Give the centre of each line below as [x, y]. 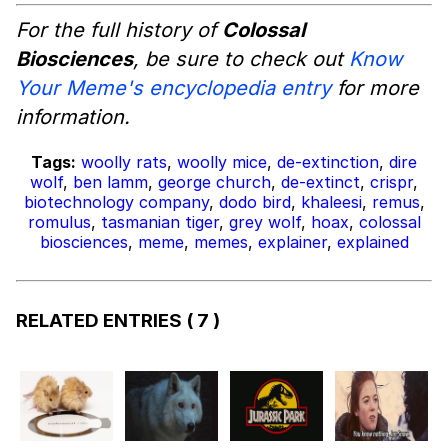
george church [214, 182]
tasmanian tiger [159, 222]
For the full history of [119, 30]
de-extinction [328, 162]
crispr [391, 182]
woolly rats [124, 162]
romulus [59, 222]
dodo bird [254, 202]
